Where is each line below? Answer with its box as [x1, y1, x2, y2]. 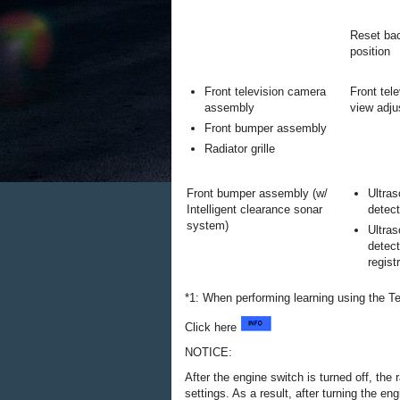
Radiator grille [204, 142, 275, 155]
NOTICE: [185, 346, 232, 359]
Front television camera [204, 85, 326, 98]
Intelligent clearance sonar [187, 203, 322, 216]
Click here [185, 321, 240, 334]
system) [187, 219, 229, 232]
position [350, 45, 390, 58]
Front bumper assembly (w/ [187, 187, 328, 200]
